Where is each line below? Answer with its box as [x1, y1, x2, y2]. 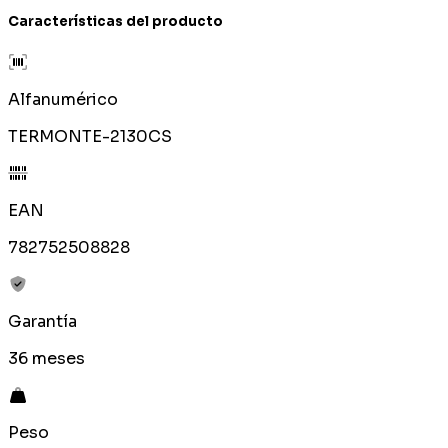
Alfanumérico [8, 89, 118, 111]
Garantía [8, 311, 77, 333]
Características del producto [8, 13, 223, 31]
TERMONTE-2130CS [8, 126, 172, 148]
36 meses [8, 348, 85, 370]
